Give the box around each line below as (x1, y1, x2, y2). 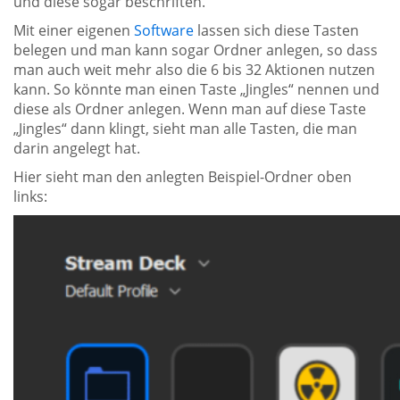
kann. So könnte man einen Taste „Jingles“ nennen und (13, 79, 379, 99)
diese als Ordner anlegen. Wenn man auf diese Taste (13, 98, 366, 119)
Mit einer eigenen (13, 20, 134, 40)
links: (13, 186, 47, 206)
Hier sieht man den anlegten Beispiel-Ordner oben (13, 166, 352, 187)
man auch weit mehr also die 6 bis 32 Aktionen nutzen (13, 59, 375, 79)
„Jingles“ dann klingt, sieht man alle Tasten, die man (13, 118, 357, 138)
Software (134, 20, 194, 40)
